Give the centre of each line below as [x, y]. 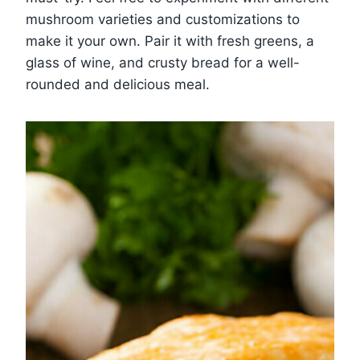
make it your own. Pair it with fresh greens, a [170, 41]
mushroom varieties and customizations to [163, 19]
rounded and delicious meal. [118, 84]
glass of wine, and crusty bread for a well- [163, 62]
